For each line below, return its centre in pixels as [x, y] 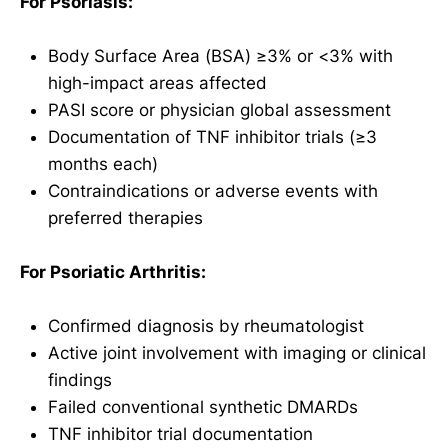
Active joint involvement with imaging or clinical [237, 353]
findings [80, 380]
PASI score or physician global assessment [219, 109]
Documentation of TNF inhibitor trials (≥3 [212, 136]
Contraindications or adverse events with [213, 190]
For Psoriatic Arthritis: [113, 272]
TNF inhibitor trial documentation [180, 434]
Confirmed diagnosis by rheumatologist [206, 326]
